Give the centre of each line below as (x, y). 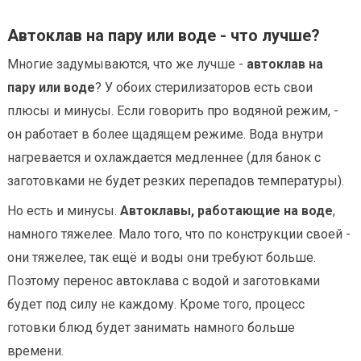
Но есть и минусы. (64, 210)
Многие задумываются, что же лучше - (127, 64)
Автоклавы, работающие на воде (226, 210)
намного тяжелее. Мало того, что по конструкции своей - (179, 234)
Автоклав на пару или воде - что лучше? (164, 35)
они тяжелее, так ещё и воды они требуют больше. (162, 257)
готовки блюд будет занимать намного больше (151, 327)
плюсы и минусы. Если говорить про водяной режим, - (173, 110)
